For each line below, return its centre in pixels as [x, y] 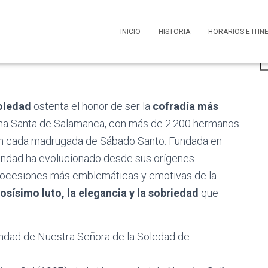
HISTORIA [174, 32]
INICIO [130, 32]
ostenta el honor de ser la [92, 106]
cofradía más [185, 106]
